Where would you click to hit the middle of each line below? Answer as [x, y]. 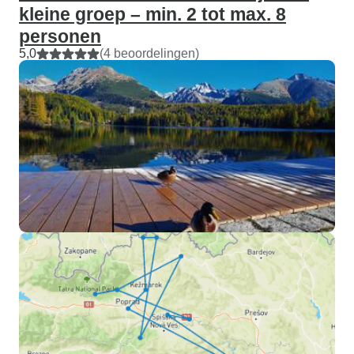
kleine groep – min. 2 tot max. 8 [153, 14]
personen [60, 36]
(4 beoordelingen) [149, 53]
